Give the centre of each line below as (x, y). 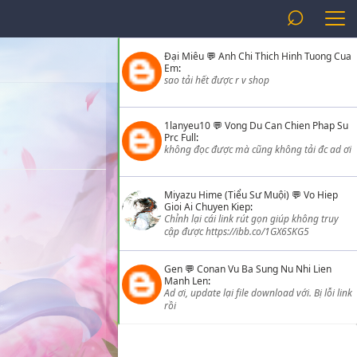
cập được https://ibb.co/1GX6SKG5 (237, 231)
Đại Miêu (184, 56)
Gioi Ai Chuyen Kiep (207, 207)
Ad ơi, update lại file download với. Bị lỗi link (258, 293)
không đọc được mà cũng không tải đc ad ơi (258, 149)
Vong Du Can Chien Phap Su (286, 126)
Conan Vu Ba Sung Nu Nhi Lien (264, 269)
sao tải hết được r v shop (217, 80)
